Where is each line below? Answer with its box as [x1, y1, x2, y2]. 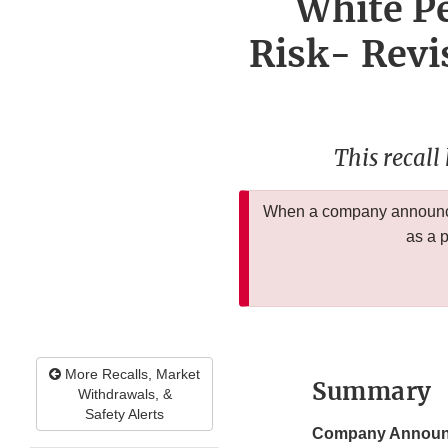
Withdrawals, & [77, 386, 172, 403]
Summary [312, 376, 432, 408]
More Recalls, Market [61, 366, 200, 383]
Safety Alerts [85, 406, 164, 423]
